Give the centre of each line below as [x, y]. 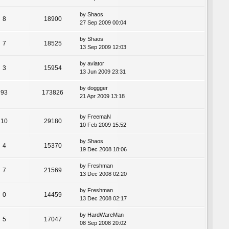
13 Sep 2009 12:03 [103, 47]
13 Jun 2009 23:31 [103, 71]
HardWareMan [106, 214]
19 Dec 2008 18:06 [103, 149]
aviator [96, 63]
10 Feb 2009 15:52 [103, 124]
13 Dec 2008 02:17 [103, 198]
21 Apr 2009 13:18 [102, 96]
